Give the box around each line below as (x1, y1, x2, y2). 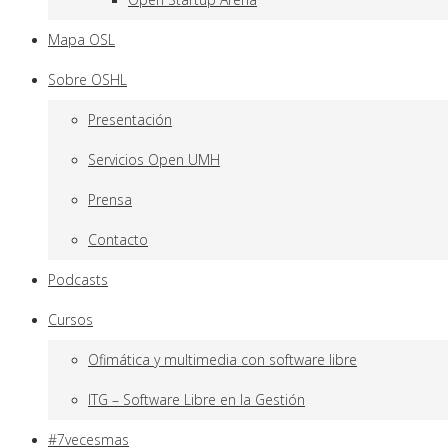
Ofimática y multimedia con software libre (88, 350, 357, 369)
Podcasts (48, 270, 108, 289)
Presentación (88, 110, 172, 129)
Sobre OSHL (48, 70, 127, 89)
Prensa (88, 190, 132, 209)
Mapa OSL (48, 30, 115, 49)
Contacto (88, 230, 148, 249)
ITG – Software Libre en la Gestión (88, 390, 305, 409)
